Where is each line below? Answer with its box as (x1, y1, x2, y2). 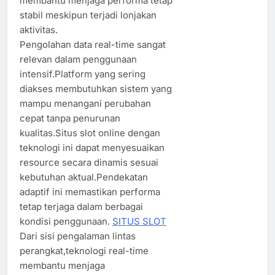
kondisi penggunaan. (20, 215, 112, 227)
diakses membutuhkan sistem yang (20, 82, 172, 95)
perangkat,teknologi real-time (20, 244, 149, 257)
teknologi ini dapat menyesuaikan (20, 141, 165, 153)
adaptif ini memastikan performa (20, 185, 160, 198)
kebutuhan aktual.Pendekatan (20, 171, 148, 183)
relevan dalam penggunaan (20, 53, 137, 65)
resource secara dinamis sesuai (20, 156, 158, 168)
